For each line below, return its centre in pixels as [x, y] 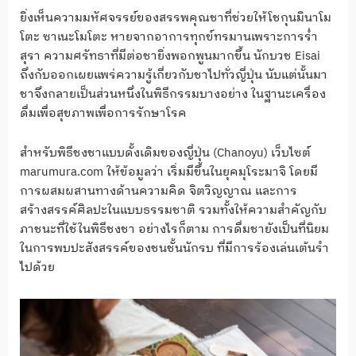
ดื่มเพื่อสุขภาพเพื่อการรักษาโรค [103, 114]
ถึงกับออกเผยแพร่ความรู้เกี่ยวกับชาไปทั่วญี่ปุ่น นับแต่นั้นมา [174, 75]
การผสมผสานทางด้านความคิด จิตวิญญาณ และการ [159, 192]
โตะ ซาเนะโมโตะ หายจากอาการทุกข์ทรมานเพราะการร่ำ [169, 37]
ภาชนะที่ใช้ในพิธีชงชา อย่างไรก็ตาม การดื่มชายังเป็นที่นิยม [174, 230]
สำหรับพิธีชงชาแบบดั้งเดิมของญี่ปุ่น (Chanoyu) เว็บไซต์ [165, 153]
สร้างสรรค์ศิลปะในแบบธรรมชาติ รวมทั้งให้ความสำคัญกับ [173, 211]
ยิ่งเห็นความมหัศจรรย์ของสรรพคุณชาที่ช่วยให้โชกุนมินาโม [176, 18]
